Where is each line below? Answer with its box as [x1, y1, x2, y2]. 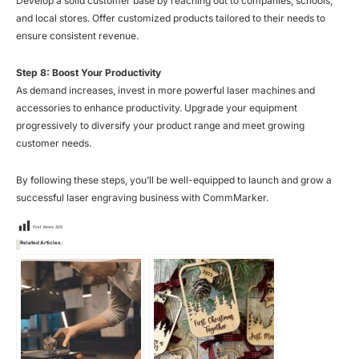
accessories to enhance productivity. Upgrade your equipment [16, 101, 297, 114]
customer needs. [16, 136, 91, 149]
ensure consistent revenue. [16, 29, 139, 42]
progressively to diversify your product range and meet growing [16, 119, 305, 131]
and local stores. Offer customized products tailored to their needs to [16, 11, 325, 24]
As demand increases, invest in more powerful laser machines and [16, 83, 315, 96]
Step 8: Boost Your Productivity [16, 66, 161, 79]
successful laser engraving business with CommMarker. [16, 191, 268, 204]
